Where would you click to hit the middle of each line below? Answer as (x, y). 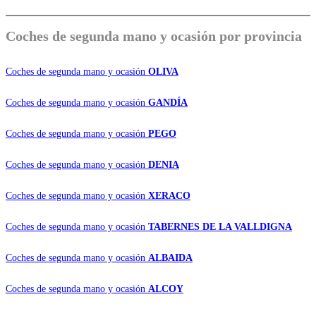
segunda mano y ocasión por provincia (186, 36)
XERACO (169, 195)
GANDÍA (168, 102)
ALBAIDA (170, 257)
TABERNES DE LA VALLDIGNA (220, 226)
